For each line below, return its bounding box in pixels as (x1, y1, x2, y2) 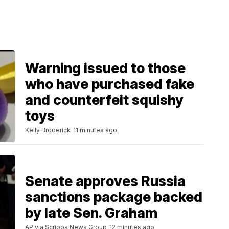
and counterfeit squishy (25, 91, 184, 109)
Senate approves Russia (25, 172, 186, 190)
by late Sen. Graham (25, 204, 157, 221)
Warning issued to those (25, 60, 186, 77)
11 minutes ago (73, 126, 117, 134)
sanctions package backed (25, 188, 202, 205)
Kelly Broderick (25, 126, 71, 134)
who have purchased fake (25, 76, 194, 93)
